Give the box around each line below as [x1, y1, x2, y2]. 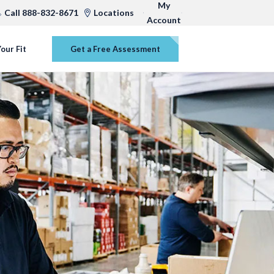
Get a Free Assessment [70, 43, 160, 54]
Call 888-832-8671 [4, 7, 78, 18]
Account [147, 15, 181, 25]
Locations [94, 7, 134, 18]
